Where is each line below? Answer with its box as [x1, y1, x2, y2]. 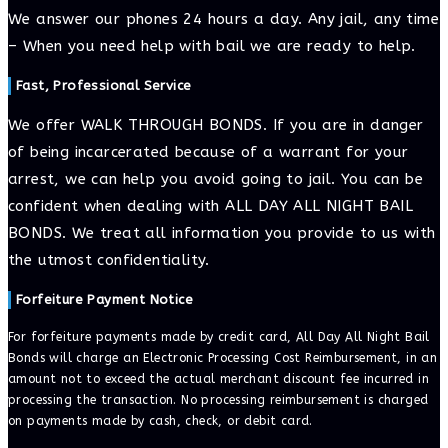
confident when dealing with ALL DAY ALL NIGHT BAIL [8, 197, 413, 216]
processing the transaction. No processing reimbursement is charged [8, 392, 429, 407]
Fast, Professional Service [16, 77, 192, 93]
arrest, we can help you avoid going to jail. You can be [8, 170, 423, 189]
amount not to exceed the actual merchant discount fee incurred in [8, 371, 429, 386]
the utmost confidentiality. [8, 251, 210, 270]
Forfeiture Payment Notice [16, 292, 193, 308]
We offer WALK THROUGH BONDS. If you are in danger [8, 116, 424, 135]
